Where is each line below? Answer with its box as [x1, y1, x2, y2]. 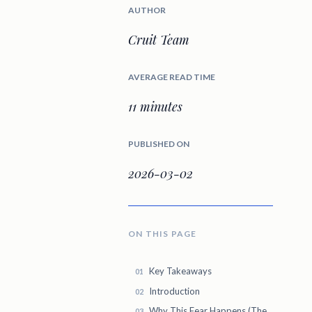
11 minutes [128, 97, 182, 115]
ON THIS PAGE [128, 228, 197, 239]
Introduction [149, 285, 200, 297]
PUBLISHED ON [128, 138, 189, 149]
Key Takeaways [149, 265, 212, 277]
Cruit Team [128, 31, 189, 48]
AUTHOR [128, 4, 166, 15]
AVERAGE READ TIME [128, 71, 215, 82]
